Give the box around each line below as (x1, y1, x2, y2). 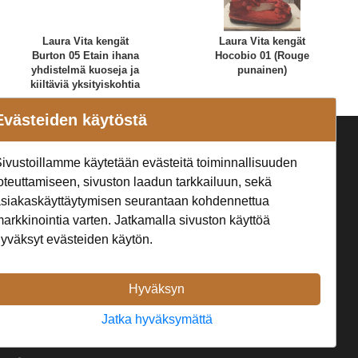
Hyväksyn (129, 282, 185, 296)
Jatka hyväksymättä (101, 312, 213, 327)
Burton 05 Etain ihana (31, 49, 139, 62)
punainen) (237, 63, 287, 76)
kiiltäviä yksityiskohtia (30, 78, 141, 90)
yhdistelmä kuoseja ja (31, 63, 140, 76)
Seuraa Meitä (107, 141, 225, 163)
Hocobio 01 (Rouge (214, 49, 309, 62)
